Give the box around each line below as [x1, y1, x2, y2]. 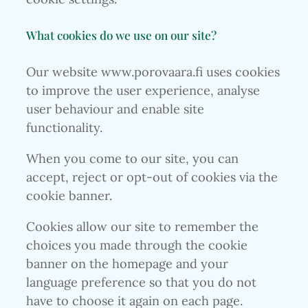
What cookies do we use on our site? [26, 27, 217, 43]
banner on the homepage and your [26, 256, 228, 272]
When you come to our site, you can [26, 150, 239, 166]
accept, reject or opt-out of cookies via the [26, 168, 278, 185]
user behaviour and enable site [26, 100, 204, 117]
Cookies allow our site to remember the [26, 219, 258, 235]
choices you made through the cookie [26, 237, 247, 254]
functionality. [26, 119, 102, 135]
